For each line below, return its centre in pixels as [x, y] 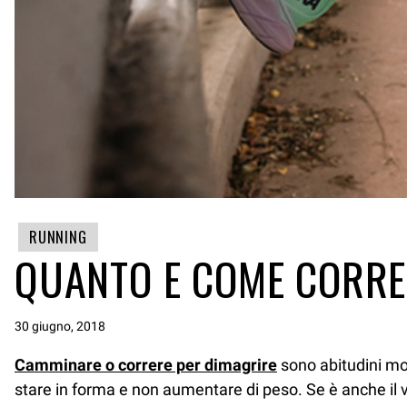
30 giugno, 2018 [60, 326]
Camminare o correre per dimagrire [146, 365]
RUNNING [58, 237]
